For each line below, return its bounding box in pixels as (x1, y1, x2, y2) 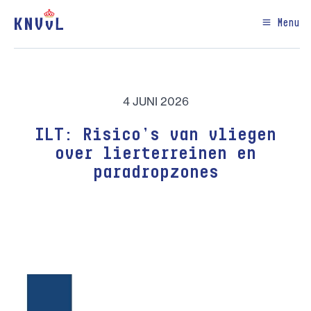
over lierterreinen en (55, 146, 256, 162)
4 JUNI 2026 (122, 94, 189, 108)
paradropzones (92, 165, 219, 181)
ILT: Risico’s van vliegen (35, 127, 276, 144)
